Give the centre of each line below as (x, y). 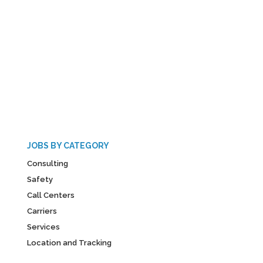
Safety (40, 179)
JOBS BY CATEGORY (68, 145)
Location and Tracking (69, 242)
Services (43, 227)
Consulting (48, 163)
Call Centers (51, 195)
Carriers (42, 211)
